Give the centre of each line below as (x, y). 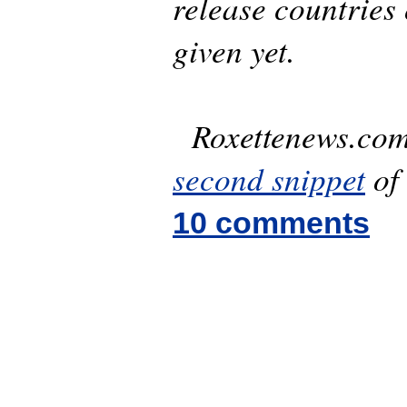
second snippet (269, 178)
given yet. (234, 50)
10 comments (271, 223)
